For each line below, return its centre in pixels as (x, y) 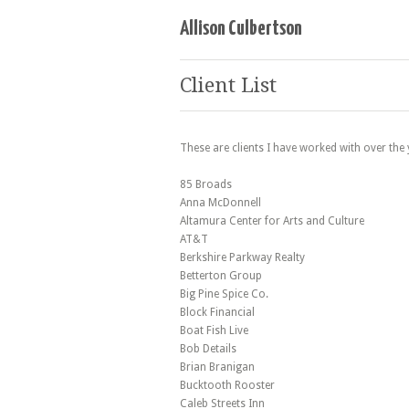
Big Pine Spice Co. (224, 294)
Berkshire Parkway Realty (242, 257)
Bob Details (208, 349)
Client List (228, 85)
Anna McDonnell (220, 203)
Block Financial (217, 312)
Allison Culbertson (241, 29)
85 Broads (206, 184)
